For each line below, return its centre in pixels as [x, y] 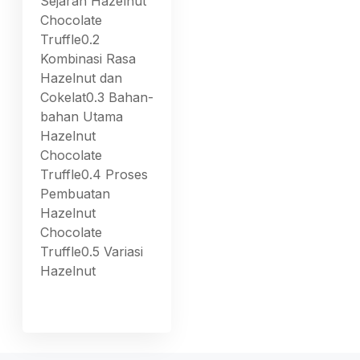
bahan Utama [82, 116]
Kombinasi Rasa [88, 58]
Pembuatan [76, 193]
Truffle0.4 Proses [94, 174]
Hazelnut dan [82, 78]
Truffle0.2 [70, 39]
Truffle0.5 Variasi [92, 251]
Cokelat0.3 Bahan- [97, 97]
